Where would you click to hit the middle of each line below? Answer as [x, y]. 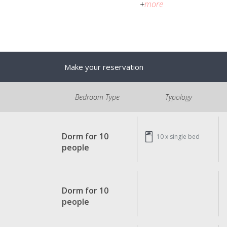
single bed [184, 137]
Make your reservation [104, 67]
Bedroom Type [97, 97]
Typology [178, 97]
